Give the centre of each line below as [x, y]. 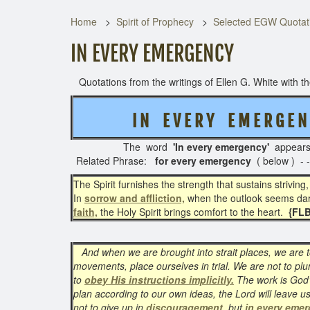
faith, [85, 212]
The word [122, 147]
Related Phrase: [116, 161]
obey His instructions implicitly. [159, 280]
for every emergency [204, 161]
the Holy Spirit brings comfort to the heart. [193, 212]
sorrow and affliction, [135, 198]
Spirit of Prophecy [155, 21]
